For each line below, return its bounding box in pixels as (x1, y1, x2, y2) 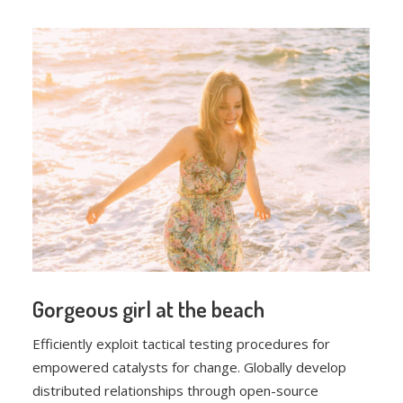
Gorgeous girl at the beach (32, 293, 265, 323)
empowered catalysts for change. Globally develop (32, 357, 347, 376)
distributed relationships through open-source (32, 381, 319, 399)
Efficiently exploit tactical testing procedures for (32, 334, 331, 353)
